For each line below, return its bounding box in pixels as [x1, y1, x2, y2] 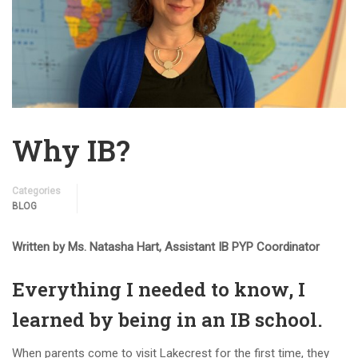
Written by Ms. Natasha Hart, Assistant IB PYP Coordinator [12, 240, 320, 255]
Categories [12, 185, 61, 197]
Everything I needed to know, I [12, 276, 305, 303]
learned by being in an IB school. [12, 307, 323, 333]
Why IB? [12, 131, 130, 170]
